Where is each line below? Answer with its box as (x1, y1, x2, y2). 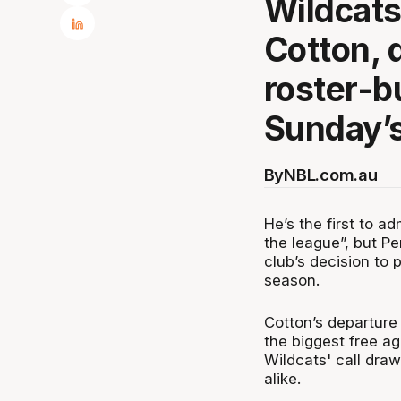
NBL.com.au (284, 164, 378, 184)
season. (263, 271, 320, 290)
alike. (263, 369, 301, 388)
